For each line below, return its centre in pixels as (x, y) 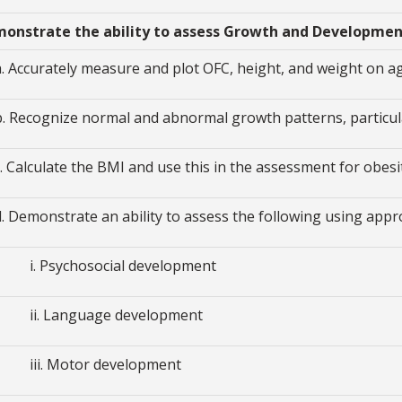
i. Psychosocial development (123, 265)
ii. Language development (117, 315)
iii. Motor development (106, 364)
